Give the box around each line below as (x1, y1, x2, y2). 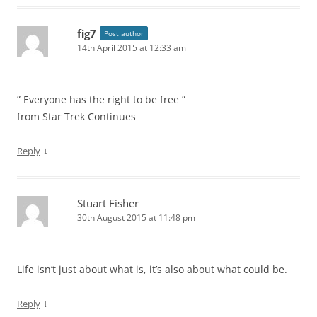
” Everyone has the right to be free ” (17, 93, 185, 106)
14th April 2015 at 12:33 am (77, 42, 186, 54)
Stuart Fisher (77, 196, 139, 210)
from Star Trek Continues (17, 110, 136, 123)
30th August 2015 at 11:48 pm (77, 212, 195, 224)
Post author (104, 28, 144, 38)
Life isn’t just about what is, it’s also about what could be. (17, 263, 287, 276)
